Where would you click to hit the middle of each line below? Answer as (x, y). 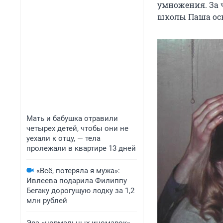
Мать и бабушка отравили (72, 118)
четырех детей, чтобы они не (77, 128)
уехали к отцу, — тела (63, 138)
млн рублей (47, 201)
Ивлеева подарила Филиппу (77, 181)
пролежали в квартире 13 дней (81, 148)
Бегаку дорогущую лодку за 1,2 (80, 191)
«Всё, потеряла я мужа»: (78, 171)
